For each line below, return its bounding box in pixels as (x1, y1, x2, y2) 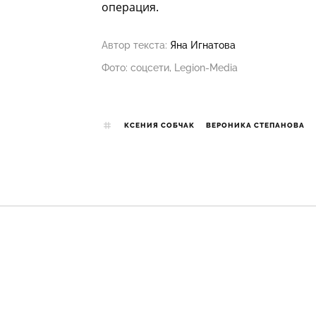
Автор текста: (102, 39, 167, 51)
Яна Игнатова (170, 39, 236, 51)
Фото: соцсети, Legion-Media (102, 62, 238, 74)
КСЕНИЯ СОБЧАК (124, 121, 195, 130)
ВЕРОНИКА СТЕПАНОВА (206, 121, 305, 130)
